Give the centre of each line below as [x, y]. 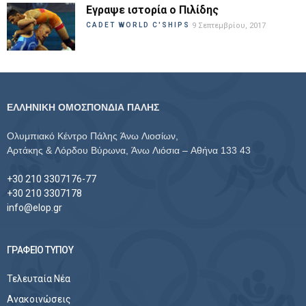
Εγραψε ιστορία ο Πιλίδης [152, 10]
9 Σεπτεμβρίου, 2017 [229, 26]
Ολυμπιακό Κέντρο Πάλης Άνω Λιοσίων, [93, 136]
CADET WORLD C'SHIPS [138, 25]
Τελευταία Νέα [39, 279]
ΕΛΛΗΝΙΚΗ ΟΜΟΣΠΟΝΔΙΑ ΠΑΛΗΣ [83, 107]
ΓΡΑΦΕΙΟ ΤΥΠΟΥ [40, 250]
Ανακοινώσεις [39, 299]
